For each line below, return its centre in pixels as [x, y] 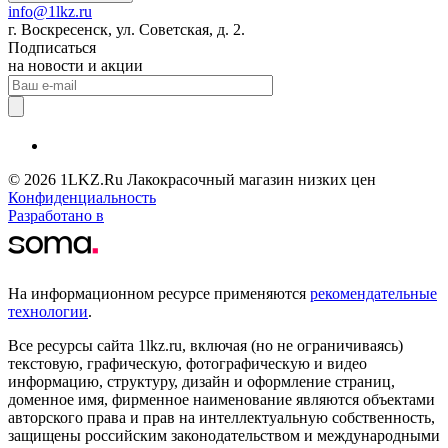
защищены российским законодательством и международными [224, 435]
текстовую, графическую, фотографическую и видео [187, 363]
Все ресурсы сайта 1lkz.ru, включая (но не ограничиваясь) [205, 345]
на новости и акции [75, 65]
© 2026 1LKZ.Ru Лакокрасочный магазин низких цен [192, 179]
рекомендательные [373, 293]
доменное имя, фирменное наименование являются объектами [221, 399]
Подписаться [52, 47]
